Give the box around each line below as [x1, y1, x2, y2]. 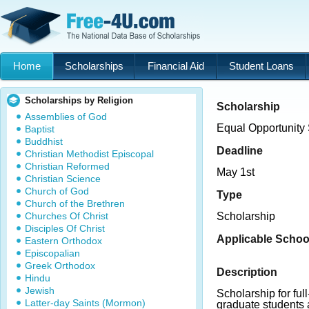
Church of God [25, 186, 89, 197]
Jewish [25, 285, 54, 296]
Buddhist [25, 136, 63, 147]
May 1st [217, 166, 255, 178]
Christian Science [25, 173, 101, 184]
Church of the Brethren [25, 198, 125, 209]
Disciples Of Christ [25, 223, 105, 234]
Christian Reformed [25, 161, 110, 172]
